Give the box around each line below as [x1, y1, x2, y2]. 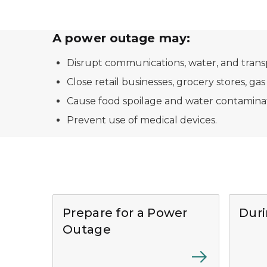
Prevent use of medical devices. [67, 114, 217, 126]
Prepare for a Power [63, 206, 188, 220]
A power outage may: [52, 31, 190, 45]
